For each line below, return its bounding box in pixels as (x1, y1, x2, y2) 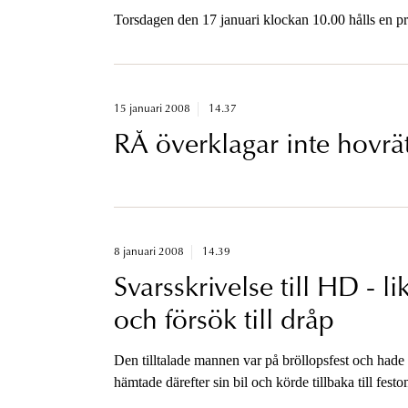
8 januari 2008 (113, 246, 184, 258)
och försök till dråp (113, 308, 334, 336)
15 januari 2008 (113, 103, 190, 115)
